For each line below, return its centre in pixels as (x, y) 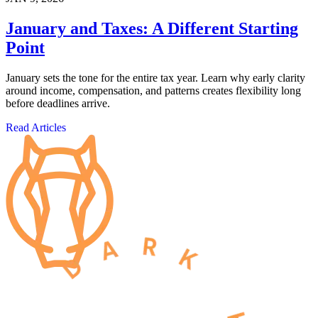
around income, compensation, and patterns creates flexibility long (153, 91)
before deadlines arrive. (58, 104)
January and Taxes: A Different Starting (152, 29)
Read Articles (36, 128)
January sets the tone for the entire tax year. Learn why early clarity (155, 78)
